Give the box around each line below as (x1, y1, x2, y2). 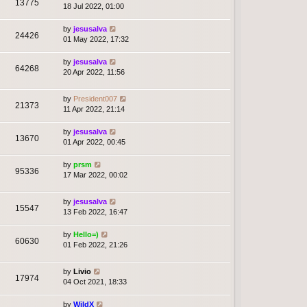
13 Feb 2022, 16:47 (63, 207, 127, 216)
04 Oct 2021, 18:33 (63, 277, 127, 286)
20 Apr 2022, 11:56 (63, 67, 125, 76)
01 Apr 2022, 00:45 (63, 137, 125, 146)
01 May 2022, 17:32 (63, 34, 129, 43)
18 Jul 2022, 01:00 (63, 1, 124, 10)
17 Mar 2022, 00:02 (63, 170, 127, 179)
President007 (73, 94, 117, 103)
